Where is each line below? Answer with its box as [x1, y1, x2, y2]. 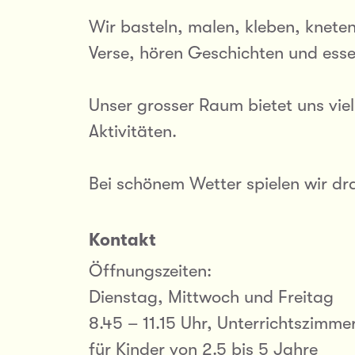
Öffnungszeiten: [89, 261, 212, 281]
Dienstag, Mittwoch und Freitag [89, 287, 334, 307]
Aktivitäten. [89, 121, 177, 141]
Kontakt [89, 230, 156, 250]
